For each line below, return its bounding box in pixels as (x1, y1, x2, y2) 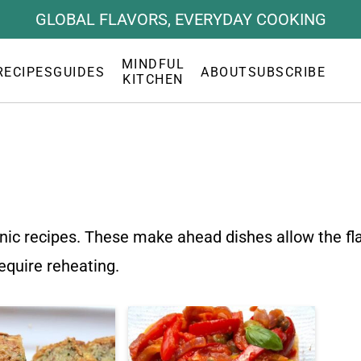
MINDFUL (121, 56, 185, 72)
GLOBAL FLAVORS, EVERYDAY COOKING (35, 10, 326, 29)
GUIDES (53, 64, 106, 80)
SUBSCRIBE (247, 64, 326, 80)
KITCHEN (122, 72, 184, 87)
